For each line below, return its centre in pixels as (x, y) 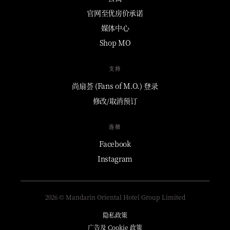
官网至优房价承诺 (115, 13)
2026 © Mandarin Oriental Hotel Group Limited (115, 197)
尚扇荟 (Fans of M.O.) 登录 (115, 85)
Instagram (115, 158)
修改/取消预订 (115, 100)
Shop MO (115, 42)
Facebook (115, 143)
